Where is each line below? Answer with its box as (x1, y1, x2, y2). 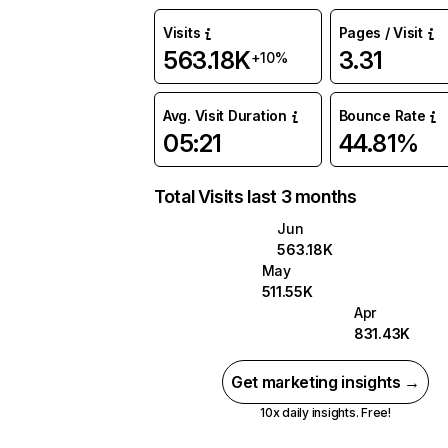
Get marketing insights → (230, 372, 421, 392)
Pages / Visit (338, 24, 423, 41)
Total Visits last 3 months (154, 186, 357, 207)
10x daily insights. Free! (259, 405, 391, 420)
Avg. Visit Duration (163, 107, 287, 124)
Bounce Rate (338, 107, 426, 124)
